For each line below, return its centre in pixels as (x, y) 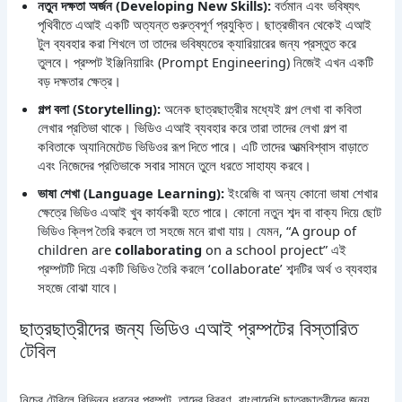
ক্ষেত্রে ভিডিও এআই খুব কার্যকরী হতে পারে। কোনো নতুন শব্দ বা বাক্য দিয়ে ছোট (210, 211)
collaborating (159, 249)
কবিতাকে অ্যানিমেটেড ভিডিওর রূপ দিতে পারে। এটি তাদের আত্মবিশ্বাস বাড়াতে (203, 146)
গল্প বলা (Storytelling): (100, 108)
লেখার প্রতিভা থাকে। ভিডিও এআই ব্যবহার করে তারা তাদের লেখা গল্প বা (193, 127)
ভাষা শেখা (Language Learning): (131, 192)
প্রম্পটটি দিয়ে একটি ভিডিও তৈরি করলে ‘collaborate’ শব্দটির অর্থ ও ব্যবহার (208, 268)
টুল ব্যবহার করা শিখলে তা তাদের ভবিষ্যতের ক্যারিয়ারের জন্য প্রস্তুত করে (197, 43)
